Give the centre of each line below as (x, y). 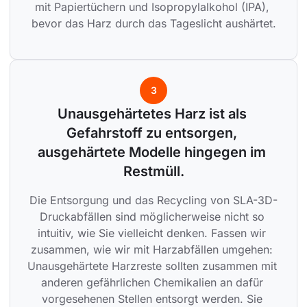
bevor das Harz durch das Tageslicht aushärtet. (153, 24)
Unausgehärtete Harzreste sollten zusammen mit (153, 266)
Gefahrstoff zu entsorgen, (153, 133)
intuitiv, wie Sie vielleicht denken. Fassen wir (153, 233)
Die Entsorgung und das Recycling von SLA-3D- (153, 200)
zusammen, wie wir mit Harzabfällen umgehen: (153, 250)
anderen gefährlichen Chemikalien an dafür (153, 283)
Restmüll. (153, 172)
